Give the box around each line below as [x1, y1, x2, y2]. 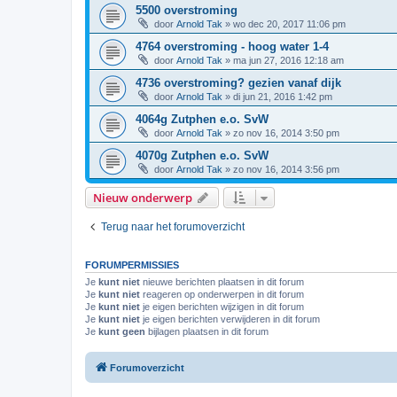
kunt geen [98, 325, 145, 337]
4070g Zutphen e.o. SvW [136, 148, 269, 162]
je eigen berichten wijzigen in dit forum [140, 300, 304, 312]
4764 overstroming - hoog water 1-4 [136, 39, 329, 53]
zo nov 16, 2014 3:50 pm [233, 127, 339, 138]
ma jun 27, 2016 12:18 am [233, 54, 344, 66]
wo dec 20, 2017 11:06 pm [233, 18, 346, 29]
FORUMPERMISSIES [85, 259, 179, 270]
